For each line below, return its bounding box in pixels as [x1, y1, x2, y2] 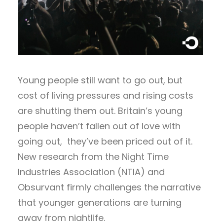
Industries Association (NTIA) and [18, 165, 165, 178]
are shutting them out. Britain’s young [18, 104, 183, 117]
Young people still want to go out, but [18, 74, 183, 86]
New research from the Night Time [18, 150, 169, 163]
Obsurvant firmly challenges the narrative [18, 181, 201, 193]
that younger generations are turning [18, 196, 182, 209]
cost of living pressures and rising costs [18, 89, 193, 102]
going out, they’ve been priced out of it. [18, 135, 192, 147]
